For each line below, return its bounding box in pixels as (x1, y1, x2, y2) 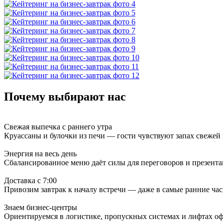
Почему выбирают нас (4, 90, 126, 103)
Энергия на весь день (4, 149, 77, 158)
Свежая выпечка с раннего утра (4, 122, 112, 131)
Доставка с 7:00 (4, 176, 57, 185)
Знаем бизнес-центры (4, 203, 77, 212)
